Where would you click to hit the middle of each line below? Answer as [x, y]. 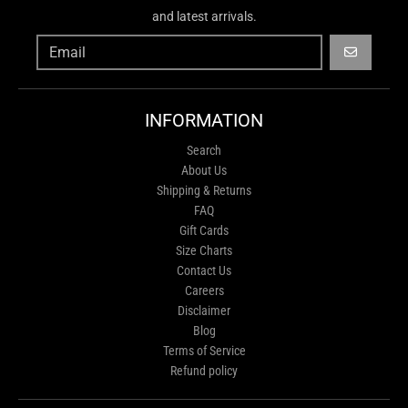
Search [204, 150]
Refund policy [204, 370]
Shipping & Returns [204, 190]
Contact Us [204, 270]
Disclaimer [204, 310]
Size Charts [204, 250]
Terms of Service [204, 350]
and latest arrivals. [204, 16]
